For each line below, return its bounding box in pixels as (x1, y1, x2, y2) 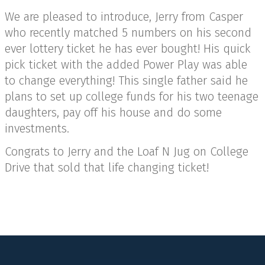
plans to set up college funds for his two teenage (5, 89, 258, 104)
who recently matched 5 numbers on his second (5, 25, 251, 40)
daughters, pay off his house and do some (5, 105, 222, 120)
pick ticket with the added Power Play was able (5, 57, 247, 72)
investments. (5, 121, 69, 136)
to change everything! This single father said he (5, 73, 248, 88)
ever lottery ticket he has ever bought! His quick (5, 41, 251, 56)
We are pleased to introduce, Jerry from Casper (5, 9, 243, 24)
